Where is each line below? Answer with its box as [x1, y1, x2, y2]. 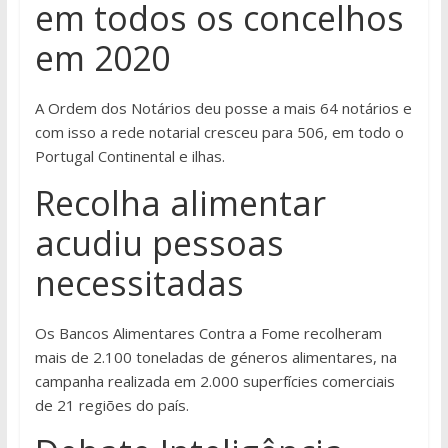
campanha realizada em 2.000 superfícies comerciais [34, 371, 395, 392]
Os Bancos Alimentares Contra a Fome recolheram [34, 323, 382, 344]
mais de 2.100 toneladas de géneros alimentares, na [34, 347, 397, 368]
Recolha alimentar [34, 180, 326, 227]
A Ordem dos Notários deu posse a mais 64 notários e [34, 98, 412, 119]
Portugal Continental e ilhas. [34, 146, 225, 167]
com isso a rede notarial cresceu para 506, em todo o [34, 122, 404, 143]
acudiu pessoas [34, 220, 284, 267]
